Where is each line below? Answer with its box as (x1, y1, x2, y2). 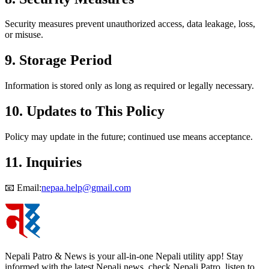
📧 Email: (5, 182, 41, 193)
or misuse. (5, 29, 43, 40)
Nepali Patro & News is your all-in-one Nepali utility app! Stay (5, 250, 243, 261)
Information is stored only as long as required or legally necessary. (5, 80, 254, 91)
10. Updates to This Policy (5, 103, 165, 119)
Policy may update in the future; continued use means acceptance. (5, 131, 253, 142)
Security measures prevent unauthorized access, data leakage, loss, (5, 19, 255, 29)
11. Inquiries (5, 154, 82, 170)
